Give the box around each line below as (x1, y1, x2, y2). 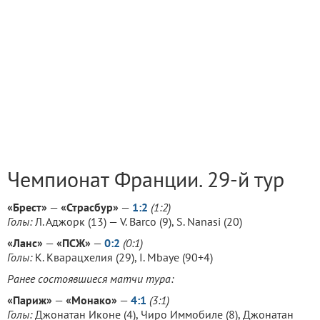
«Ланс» (7, 236, 43, 250)
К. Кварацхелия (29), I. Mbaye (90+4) (35, 250, 213, 264)
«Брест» (7, 200, 47, 214)
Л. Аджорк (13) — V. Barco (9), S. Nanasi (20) (35, 214, 242, 229)
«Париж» (7, 293, 52, 307)
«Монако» (66, 293, 117, 307)
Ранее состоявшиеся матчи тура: (7, 271, 174, 286)
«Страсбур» (61, 200, 119, 214)
